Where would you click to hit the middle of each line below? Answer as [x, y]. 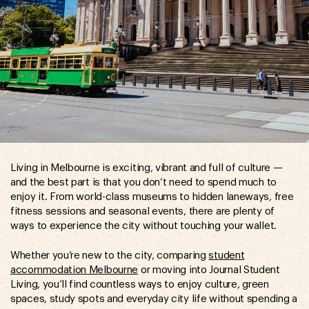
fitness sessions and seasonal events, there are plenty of [142, 211]
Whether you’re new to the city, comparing [110, 255]
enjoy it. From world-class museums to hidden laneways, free [152, 197]
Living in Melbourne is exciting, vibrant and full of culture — [147, 168]
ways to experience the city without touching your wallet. [143, 226]
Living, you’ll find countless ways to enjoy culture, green [140, 284]
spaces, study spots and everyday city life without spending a [154, 299]
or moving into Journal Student [209, 270]
